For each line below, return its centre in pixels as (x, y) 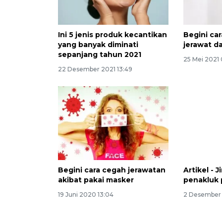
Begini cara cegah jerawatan (112, 170)
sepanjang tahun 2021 (100, 55)
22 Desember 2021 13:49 (95, 69)
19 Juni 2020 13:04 (86, 195)
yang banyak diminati (98, 45)
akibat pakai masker (96, 180)
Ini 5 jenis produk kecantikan (112, 35)
